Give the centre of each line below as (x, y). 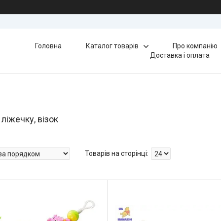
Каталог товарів (112, 46)
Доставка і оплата (180, 55)
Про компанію (195, 46)
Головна (48, 46)
